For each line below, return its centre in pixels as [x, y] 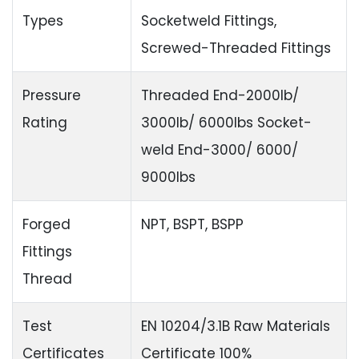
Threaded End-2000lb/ [220, 96]
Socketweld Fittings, [209, 21]
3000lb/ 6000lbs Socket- [226, 123]
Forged [46, 225]
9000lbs [168, 177]
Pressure [52, 96]
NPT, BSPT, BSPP [192, 225]
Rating [45, 123]
